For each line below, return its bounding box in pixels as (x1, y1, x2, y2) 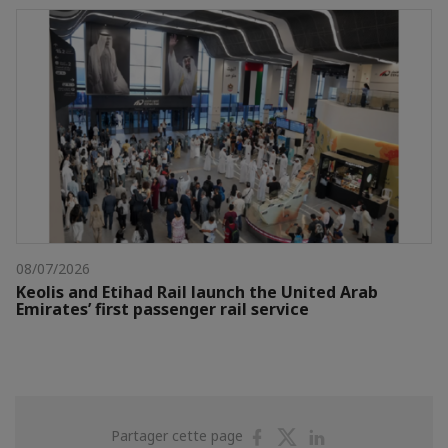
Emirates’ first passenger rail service (16, 297, 309, 320)
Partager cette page (111, 425, 247, 445)
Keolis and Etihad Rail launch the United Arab (16, 280, 378, 303)
